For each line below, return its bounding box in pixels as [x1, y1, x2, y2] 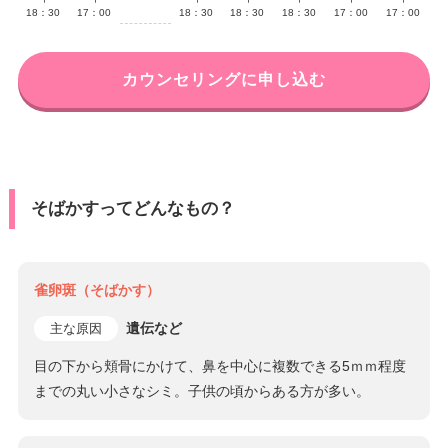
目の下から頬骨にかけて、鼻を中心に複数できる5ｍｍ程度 [34, 358, 407, 374]
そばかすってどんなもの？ [30, 199, 235, 219]
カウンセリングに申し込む [122, 71, 326, 89]
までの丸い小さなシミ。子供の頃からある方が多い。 [34, 383, 371, 399]
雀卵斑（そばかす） [34, 282, 161, 299]
